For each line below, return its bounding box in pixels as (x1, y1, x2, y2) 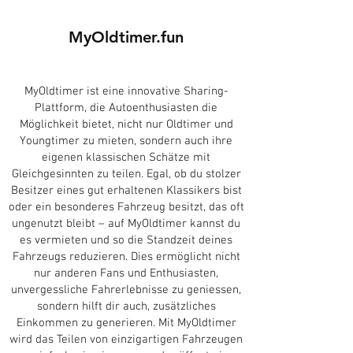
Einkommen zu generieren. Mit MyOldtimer (16, 316, 236, 330)
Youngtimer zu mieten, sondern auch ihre (20, 134, 232, 148)
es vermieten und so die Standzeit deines (20, 233, 232, 247)
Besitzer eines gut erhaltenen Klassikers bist (10, 184, 242, 198)
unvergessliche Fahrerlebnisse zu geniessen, (11, 283, 241, 297)
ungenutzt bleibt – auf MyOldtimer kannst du (12, 217, 240, 231)
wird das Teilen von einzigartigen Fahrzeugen (9, 333, 243, 347)
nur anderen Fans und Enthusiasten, (34, 266, 218, 281)
